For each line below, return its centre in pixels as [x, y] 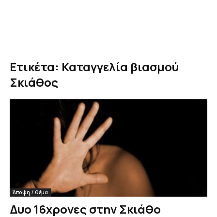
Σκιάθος [34, 82]
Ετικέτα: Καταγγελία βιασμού [94, 67]
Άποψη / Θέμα [30, 193]
